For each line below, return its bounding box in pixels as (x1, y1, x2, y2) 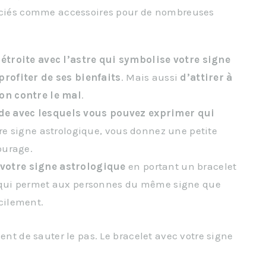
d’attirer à (180, 71, 233, 84)
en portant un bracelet (125, 160, 237, 173)
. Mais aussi (121, 71, 180, 84)
